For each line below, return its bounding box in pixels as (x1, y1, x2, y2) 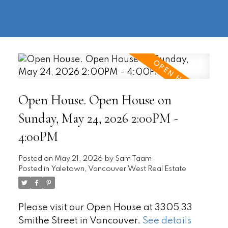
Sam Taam (115, 155, 152, 162)
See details (142, 216, 191, 225)
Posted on (18, 155, 54, 162)
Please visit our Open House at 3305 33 (18, 203, 192, 212)
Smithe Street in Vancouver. (18, 216, 142, 225)
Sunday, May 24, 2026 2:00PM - (18, 110, 178, 127)
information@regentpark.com (18, 15, 112, 22)
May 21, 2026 (54, 155, 103, 162)
